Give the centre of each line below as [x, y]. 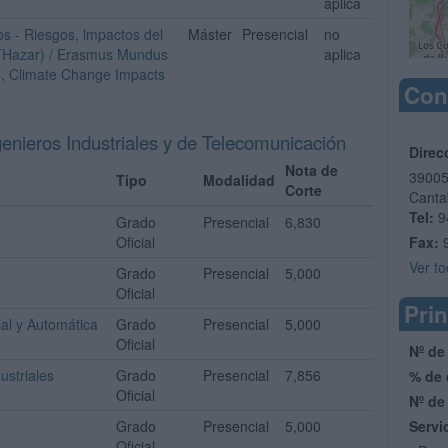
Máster [210, 34]
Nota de [311, 170]
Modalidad [239, 180]
